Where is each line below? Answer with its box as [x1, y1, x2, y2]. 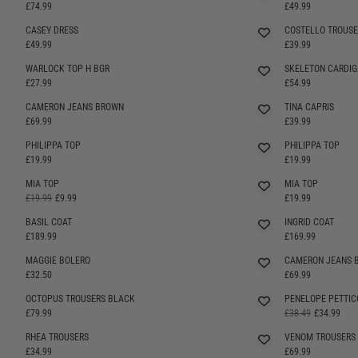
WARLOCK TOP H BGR [26, 62, 109, 74]
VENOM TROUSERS [284, 331, 356, 343]
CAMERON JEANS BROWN [26, 101, 124, 113]
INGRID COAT [284, 216, 334, 228]
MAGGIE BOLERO [26, 254, 90, 266]
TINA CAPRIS [284, 101, 334, 113]
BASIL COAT [26, 216, 72, 228]
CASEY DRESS [26, 24, 78, 36]
